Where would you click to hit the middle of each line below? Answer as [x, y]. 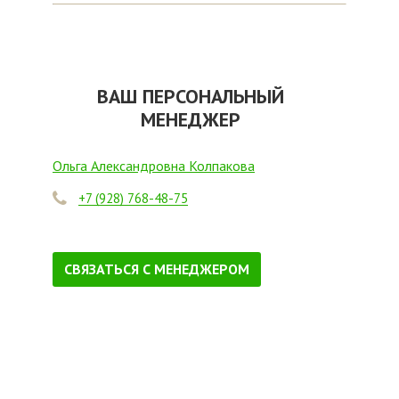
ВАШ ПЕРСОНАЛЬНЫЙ [191, 96]
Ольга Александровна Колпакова [154, 166]
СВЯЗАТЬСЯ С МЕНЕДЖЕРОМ [157, 269]
